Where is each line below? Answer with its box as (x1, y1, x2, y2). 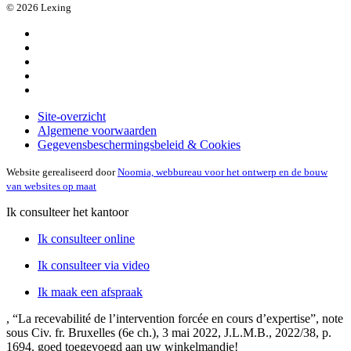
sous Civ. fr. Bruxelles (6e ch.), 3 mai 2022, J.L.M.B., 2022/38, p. (6, 326, 331, 340)
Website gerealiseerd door (6, 166, 118, 179)
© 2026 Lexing (6, 2, 71, 14)
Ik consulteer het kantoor (6, 205, 128, 219)
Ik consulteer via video (38, 259, 150, 273)
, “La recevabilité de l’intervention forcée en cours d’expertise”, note (6, 312, 343, 326)
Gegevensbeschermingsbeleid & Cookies (38, 138, 241, 152)
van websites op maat (6, 180, 96, 193)
